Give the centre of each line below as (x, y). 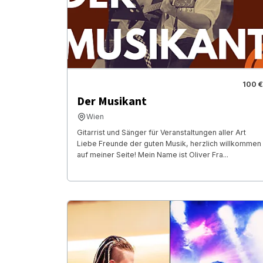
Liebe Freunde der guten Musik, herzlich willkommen (169, 144)
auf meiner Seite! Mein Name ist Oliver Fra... (153, 155)
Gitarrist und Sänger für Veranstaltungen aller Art (161, 133)
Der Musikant (112, 102)
